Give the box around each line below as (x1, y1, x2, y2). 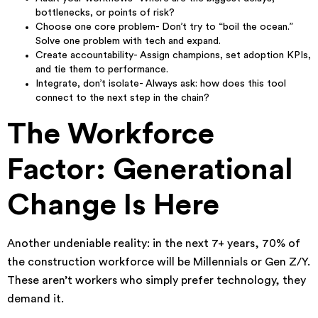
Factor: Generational (7, 155, 293, 185)
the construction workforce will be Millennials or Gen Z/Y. (7, 256, 310, 268)
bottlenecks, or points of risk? (35, 8, 175, 18)
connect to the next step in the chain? (35, 93, 209, 103)
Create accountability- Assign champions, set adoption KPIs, (35, 50, 311, 60)
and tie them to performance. (35, 65, 168, 75)
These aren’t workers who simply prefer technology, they (7, 275, 306, 286)
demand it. (7, 293, 64, 305)
